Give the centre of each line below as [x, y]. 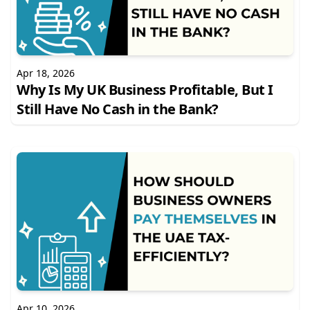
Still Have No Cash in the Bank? [118, 109]
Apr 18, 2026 [46, 73]
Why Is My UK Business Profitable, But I [145, 90]
